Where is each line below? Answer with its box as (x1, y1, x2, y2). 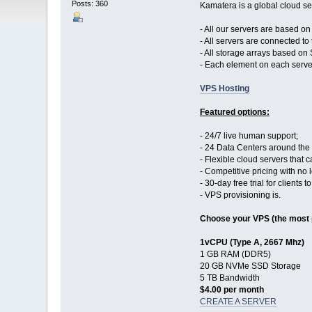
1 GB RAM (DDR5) (199, 249, 271, 260)
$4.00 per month (199, 285, 264, 295)
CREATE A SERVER (199, 297, 276, 307)
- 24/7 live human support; (199, 131, 298, 141)
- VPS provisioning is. (199, 190, 281, 201)
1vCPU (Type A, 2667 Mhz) (199, 237, 304, 248)
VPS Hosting (199, 84, 249, 94)
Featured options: (199, 107, 270, 118)
